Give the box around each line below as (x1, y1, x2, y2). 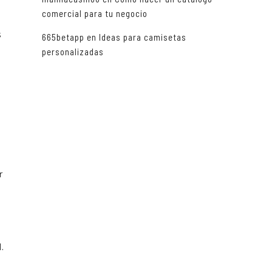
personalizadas (41, 46, 104, 58)
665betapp (41, 32, 84, 43)
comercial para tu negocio (41, 8, 148, 19)
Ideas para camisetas (98, 32, 186, 43)
